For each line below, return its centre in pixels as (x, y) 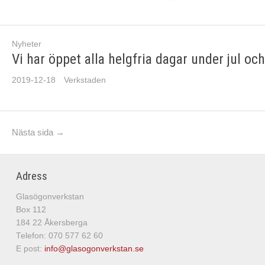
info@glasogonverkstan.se (94, 249)
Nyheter (27, 44)
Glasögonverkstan (50, 197)
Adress (31, 176)
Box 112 (31, 210)
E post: (30, 249)
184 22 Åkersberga (51, 223)
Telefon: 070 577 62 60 (59, 236)
